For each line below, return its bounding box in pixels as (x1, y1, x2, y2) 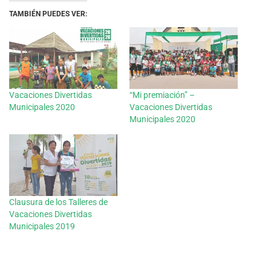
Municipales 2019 (9, 221, 75, 232)
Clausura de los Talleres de (9, 197, 108, 207)
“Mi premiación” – (129, 90, 195, 100)
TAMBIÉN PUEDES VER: (9, 9, 87, 18)
